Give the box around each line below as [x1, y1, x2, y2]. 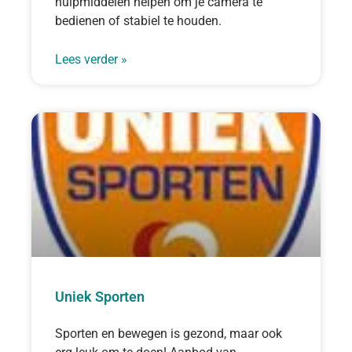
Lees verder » [55, 51, 127, 67]
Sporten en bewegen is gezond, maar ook [55, 325, 282, 341]
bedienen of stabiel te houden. [55, 13, 222, 28]
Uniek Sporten [55, 288, 145, 305]
